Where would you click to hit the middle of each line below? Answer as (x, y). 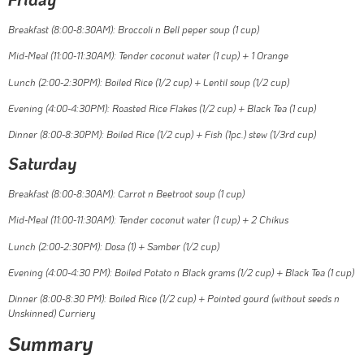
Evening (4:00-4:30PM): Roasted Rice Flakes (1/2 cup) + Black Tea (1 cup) (162, 108)
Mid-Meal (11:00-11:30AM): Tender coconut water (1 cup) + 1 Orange (148, 56)
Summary (50, 343)
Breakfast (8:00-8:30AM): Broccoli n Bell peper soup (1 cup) (134, 29)
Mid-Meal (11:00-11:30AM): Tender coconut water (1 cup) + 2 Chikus (148, 220)
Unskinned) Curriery (52, 313)
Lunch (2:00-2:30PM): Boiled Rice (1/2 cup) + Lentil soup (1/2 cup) (149, 82)
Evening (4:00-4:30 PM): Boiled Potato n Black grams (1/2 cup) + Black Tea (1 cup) (181, 272)
